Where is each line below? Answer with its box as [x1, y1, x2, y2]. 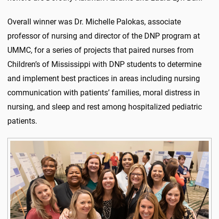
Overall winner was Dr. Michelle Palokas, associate [7, 17, 181, 26]
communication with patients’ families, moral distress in [7, 88, 200, 97]
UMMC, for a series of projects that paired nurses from [7, 45, 194, 55]
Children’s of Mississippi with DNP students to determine [7, 59, 201, 69]
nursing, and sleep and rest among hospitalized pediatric [7, 102, 202, 111]
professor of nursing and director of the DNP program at [7, 31, 200, 41]
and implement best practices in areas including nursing [7, 73, 200, 83]
